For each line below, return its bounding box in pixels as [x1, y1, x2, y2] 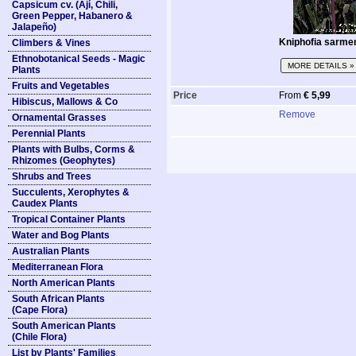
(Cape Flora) [12, 304, 68, 315]
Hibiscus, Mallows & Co [12, 96, 118, 107]
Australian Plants [12, 246, 90, 257]
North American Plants [12, 277, 115, 288]
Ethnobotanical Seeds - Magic [12, 53, 145, 64]
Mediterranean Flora [12, 261, 103, 273]
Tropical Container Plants [12, 214, 126, 225]
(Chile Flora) [12, 331, 67, 342]
